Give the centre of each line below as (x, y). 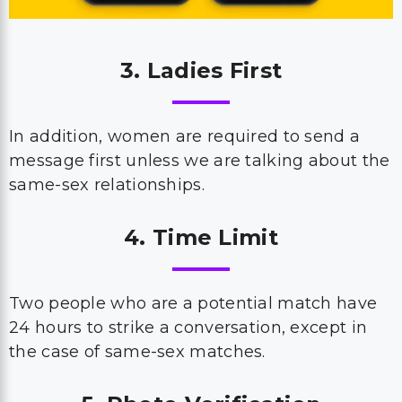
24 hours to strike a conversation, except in (188, 328)
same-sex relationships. (107, 185)
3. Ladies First (201, 70)
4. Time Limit (201, 237)
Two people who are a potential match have (193, 303)
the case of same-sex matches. (140, 352)
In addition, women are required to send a (185, 136)
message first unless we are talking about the (200, 161)
